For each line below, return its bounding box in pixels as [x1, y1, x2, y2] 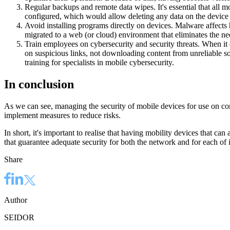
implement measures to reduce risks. [4, 110, 121, 120]
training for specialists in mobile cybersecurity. [25, 58, 174, 67]
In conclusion [4, 77, 74, 91]
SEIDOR [4, 213, 34, 222]
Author [4, 196, 27, 205]
